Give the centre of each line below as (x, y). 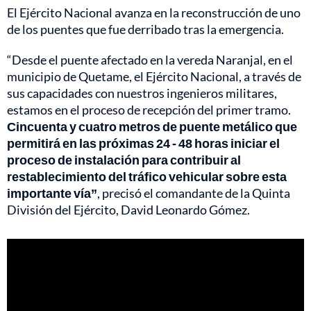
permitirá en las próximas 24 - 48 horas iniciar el (143, 143)
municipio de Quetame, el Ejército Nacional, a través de (154, 76)
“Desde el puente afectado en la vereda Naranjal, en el (150, 59)
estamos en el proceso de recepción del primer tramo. (149, 109)
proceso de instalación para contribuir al (124, 159)
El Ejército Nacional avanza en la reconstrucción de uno (154, 12)
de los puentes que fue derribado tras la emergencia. (145, 29)
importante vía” (52, 193)
